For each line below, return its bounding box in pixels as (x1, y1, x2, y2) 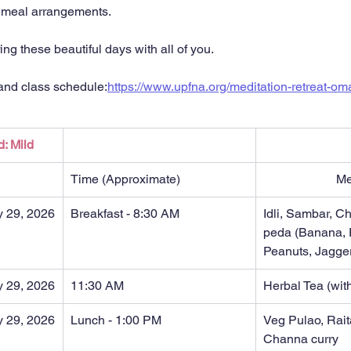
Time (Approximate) (71, 172, 180, 186)
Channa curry (263, 331, 338, 346)
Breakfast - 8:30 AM (71, 206, 179, 221)
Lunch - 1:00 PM (71, 313, 161, 327)
